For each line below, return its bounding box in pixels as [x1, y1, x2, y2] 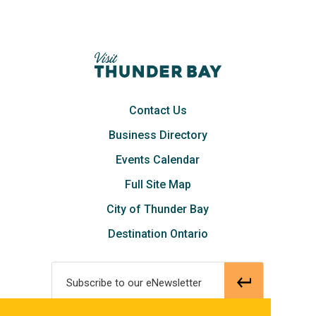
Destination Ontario [107, 226, 208, 241]
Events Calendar [116, 152, 200, 166]
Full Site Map [124, 177, 191, 191]
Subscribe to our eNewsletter [66, 276, 202, 289]
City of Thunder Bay [107, 202, 209, 216]
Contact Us [128, 103, 187, 117]
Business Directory [108, 128, 207, 142]
